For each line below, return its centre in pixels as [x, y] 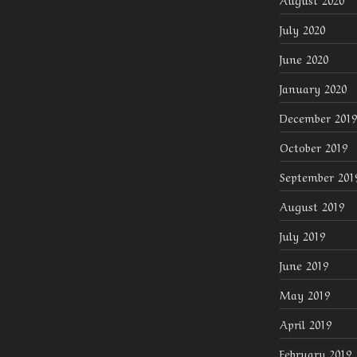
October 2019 [313, 147]
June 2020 [304, 59]
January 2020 [313, 88]
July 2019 [302, 235]
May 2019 [304, 294]
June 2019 [304, 265]
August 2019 [312, 206]
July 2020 [302, 29]
